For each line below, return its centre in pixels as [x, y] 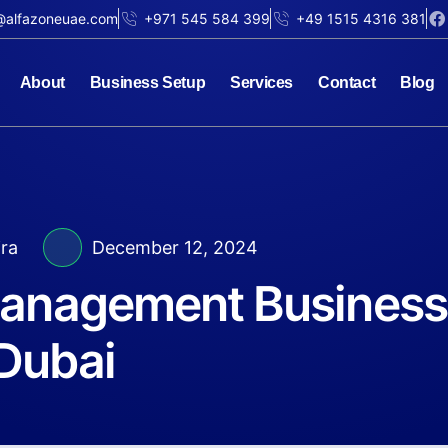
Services [262, 82]
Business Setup [147, 82]
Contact [347, 82]
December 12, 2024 [175, 248]
